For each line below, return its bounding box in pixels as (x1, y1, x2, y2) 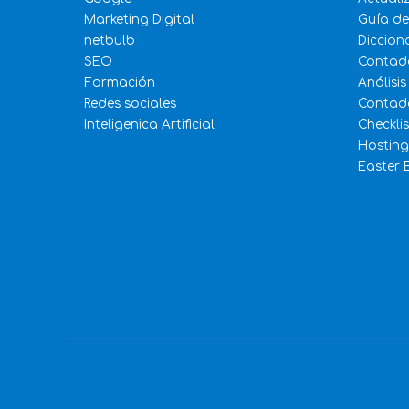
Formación (84, 76, 155, 90)
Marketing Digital (84, 13, 194, 27)
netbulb (84, 34, 135, 48)
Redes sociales (84, 97, 176, 111)
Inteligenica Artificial (84, 118, 215, 132)
